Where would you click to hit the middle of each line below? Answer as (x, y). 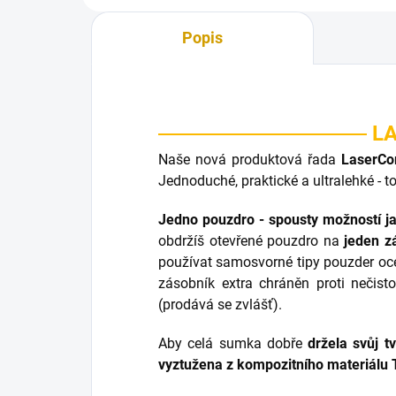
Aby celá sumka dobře (233, 344)
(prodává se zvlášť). (222, 305)
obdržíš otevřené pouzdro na (251, 241)
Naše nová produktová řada (250, 160)
